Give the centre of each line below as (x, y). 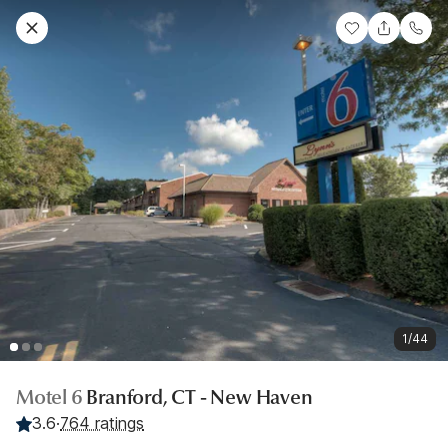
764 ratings (102, 423)
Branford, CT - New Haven (199, 398)
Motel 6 (51, 398)
